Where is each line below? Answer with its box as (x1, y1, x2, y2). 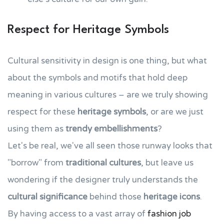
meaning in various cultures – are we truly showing (7, 89, 208, 100)
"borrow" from (7, 157, 65, 168)
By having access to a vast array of (7, 208, 147, 219)
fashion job (147, 208, 191, 219)
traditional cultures (65, 157, 141, 168)
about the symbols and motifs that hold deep (7, 72, 187, 83)
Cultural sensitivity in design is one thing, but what (7, 55, 207, 66)
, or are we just (146, 106, 203, 117)
